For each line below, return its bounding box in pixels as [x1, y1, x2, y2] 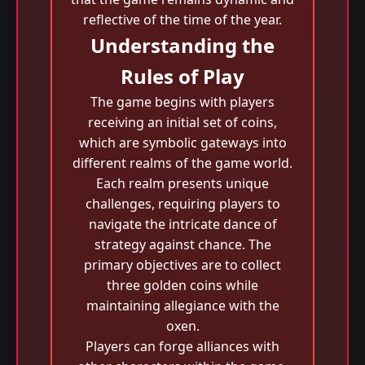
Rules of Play [121, 63, 244, 90]
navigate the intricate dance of [88, 215, 277, 233]
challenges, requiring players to [85, 195, 280, 213]
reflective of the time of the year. [83, 11, 282, 29]
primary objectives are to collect [84, 256, 281, 274]
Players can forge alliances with [86, 337, 279, 355]
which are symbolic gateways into [78, 134, 287, 152]
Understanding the [90, 32, 275, 59]
